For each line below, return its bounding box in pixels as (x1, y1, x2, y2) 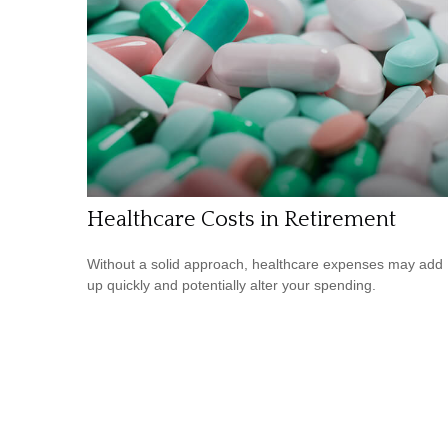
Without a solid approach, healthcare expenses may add (87, 256, 443, 273)
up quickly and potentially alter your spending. (87, 277, 376, 294)
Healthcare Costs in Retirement (87, 207, 396, 233)
